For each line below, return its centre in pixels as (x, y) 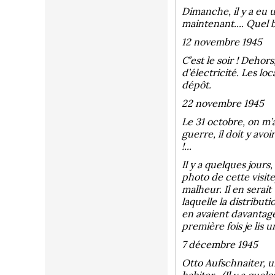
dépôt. (196, 85)
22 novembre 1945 (223, 103)
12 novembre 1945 (222, 42)
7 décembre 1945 (220, 244)
